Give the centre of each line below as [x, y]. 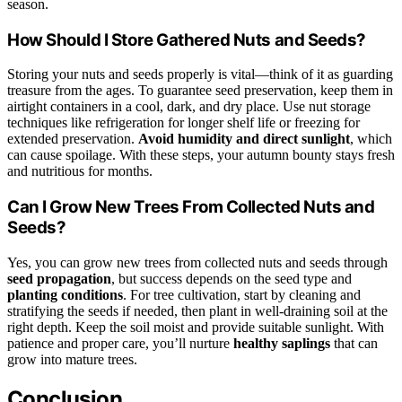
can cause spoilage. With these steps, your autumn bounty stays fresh [201, 155]
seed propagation [59, 278]
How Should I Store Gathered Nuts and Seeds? [187, 39]
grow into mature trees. [72, 359]
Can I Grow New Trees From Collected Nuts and [191, 207]
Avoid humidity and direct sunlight [244, 139]
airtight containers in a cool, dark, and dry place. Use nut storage [189, 107]
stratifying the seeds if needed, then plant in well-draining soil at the [197, 310]
